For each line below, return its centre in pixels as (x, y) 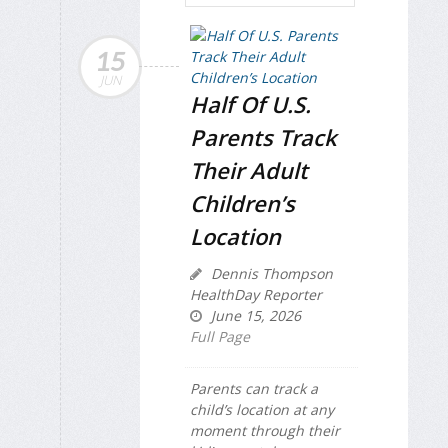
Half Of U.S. (250, 103)
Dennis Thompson (270, 273)
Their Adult (249, 169)
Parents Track (263, 136)
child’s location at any (262, 409)
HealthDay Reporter (256, 294)
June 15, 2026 (254, 315)
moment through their (265, 430)
